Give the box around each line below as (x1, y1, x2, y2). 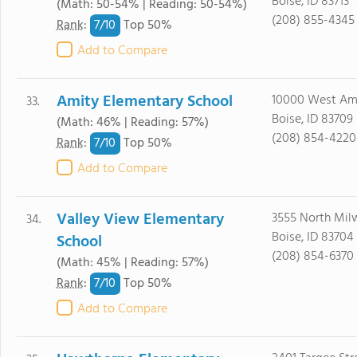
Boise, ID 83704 (271, 227, 354, 248)
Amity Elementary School (56, 89, 233, 115)
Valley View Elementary (56, 207, 224, 233)
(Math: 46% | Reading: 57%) (56, 112, 209, 133)
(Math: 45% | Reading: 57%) (56, 253, 209, 273)
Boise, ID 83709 (271, 109, 353, 130)
